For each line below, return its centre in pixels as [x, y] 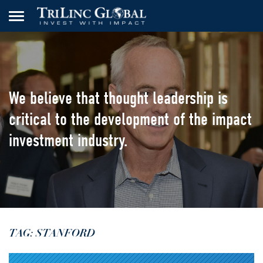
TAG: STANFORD [52, 233]
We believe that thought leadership [113, 98]
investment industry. [68, 141]
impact [232, 119]
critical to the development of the [110, 119]
